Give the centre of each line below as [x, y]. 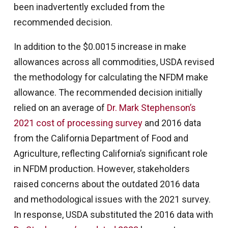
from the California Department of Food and [101, 138]
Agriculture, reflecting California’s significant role [110, 154]
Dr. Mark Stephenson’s [151, 108]
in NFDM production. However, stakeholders [102, 169]
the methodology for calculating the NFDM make [111, 77]
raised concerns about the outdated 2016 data [106, 184]
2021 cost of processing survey [78, 123]
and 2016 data [172, 123]
